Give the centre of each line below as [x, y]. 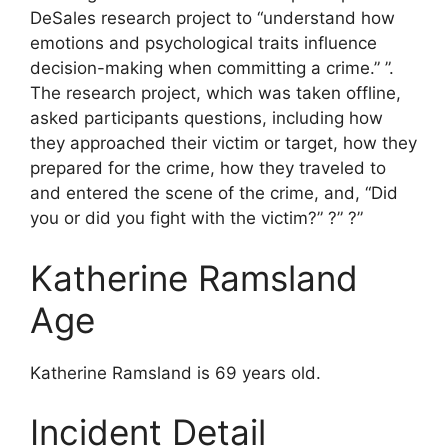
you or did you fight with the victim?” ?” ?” [196, 218]
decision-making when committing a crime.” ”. [212, 68]
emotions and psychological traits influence [203, 43]
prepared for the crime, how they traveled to [208, 168]
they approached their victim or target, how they [223, 143]
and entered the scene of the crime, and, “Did [214, 193]
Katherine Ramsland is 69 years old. [175, 372]
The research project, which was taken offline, [215, 93]
